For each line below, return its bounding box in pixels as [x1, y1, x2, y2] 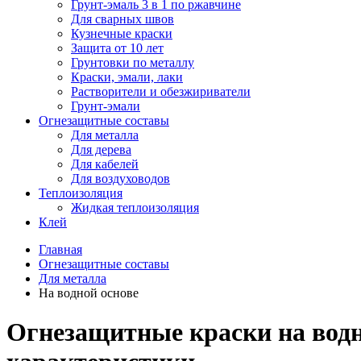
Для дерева [71, 143, 131, 156]
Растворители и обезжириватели [71, 85, 251, 98]
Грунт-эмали [71, 99, 140, 113]
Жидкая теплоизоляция [71, 201, 199, 214]
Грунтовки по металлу [71, 56, 194, 69]
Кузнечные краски [71, 27, 172, 40]
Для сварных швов [71, 12, 174, 26]
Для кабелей [71, 157, 139, 171]
